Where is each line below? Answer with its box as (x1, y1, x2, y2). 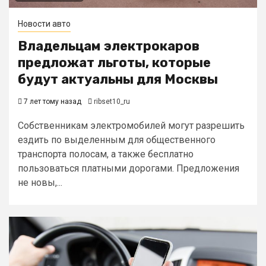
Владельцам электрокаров (18, 38, 199, 54)
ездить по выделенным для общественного (18, 134, 216, 145)
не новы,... (18, 177, 62, 188)
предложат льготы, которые (18, 55, 211, 71)
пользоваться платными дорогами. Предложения (18, 163, 239, 174)
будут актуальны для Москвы (18, 71, 218, 87)
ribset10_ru (94, 97, 130, 106)
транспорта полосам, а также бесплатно (18, 148, 194, 160)
